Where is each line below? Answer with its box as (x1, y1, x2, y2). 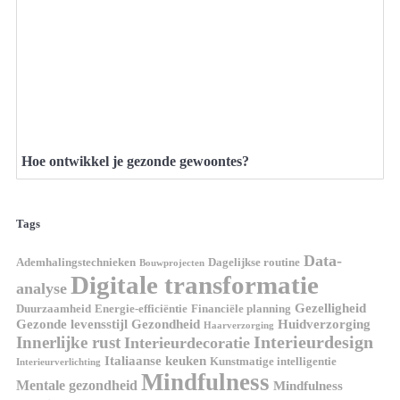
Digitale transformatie (71, 270, 319, 299)
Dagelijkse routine (208, 254, 300, 269)
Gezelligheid (295, 300, 366, 315)
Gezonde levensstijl (16, 316, 128, 331)
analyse (16, 279, 67, 297)
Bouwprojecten (139, 257, 204, 268)
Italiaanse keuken (104, 353, 206, 368)
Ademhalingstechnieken (16, 254, 136, 269)
